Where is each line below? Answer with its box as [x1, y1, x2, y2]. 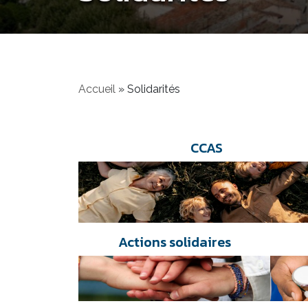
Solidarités [127, 82, 180, 96]
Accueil [78, 82, 115, 96]
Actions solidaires [118, 231, 231, 252]
